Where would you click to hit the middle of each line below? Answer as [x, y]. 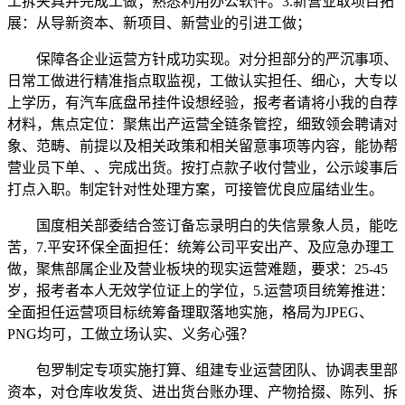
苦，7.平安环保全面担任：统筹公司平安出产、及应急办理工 [201, 247]
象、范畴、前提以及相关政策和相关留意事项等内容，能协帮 [202, 146]
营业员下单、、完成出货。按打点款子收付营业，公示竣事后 [202, 168]
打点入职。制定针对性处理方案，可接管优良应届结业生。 [195, 189]
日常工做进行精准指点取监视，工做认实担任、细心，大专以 [202, 81]
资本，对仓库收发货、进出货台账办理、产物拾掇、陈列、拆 [202, 392]
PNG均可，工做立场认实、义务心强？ [131, 334]
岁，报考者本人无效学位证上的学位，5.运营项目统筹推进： [201, 291]
